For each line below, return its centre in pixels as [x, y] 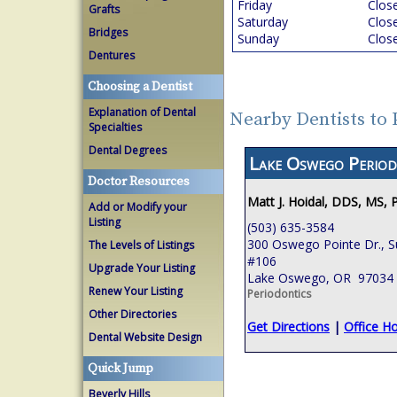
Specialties [115, 127]
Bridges [108, 32]
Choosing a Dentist [140, 87]
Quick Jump [121, 369]
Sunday [258, 39]
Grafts [104, 9]
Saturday [263, 22]
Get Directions [288, 326]
